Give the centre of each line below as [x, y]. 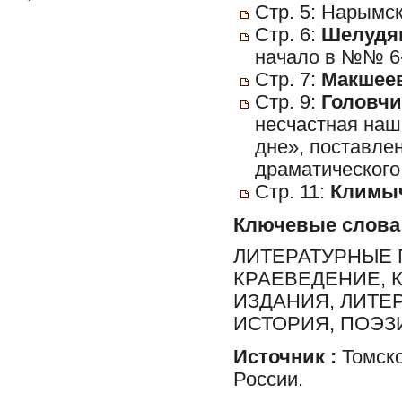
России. [268, 379]
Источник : [285, 357]
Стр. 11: [293, 192]
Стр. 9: [288, 102]
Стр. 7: [288, 80]
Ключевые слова [317, 225]
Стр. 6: [288, 35]
